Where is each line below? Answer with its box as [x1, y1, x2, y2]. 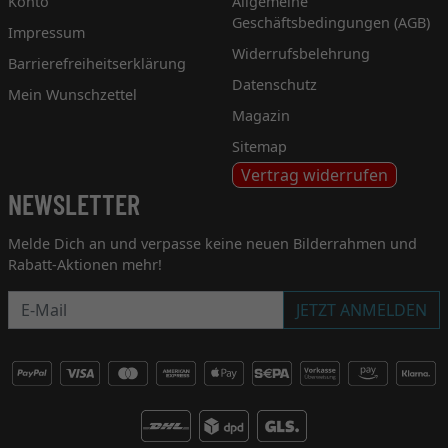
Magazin [232, 105, 290, 125]
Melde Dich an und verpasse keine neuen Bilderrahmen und [8, 233, 417, 253]
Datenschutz [232, 74, 317, 94]
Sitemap [232, 136, 287, 156]
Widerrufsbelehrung [232, 43, 370, 63]
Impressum [8, 22, 85, 42]
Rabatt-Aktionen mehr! [8, 254, 162, 274]
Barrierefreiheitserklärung [8, 53, 186, 73]
